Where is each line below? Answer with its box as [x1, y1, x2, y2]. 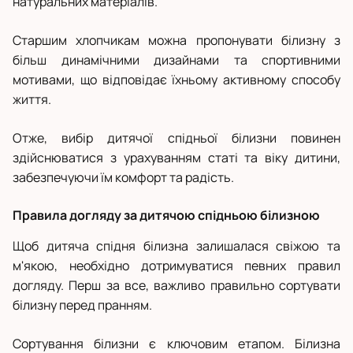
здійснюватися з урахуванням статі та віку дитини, [13, 149, 340, 167]
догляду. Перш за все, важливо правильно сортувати [13, 277, 340, 295]
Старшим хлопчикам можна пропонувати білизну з [13, 32, 340, 50]
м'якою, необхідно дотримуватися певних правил [13, 257, 340, 275]
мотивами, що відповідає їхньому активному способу [13, 71, 340, 89]
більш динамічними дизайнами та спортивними [13, 51, 340, 69]
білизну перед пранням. [13, 296, 152, 314]
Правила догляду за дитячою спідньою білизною [13, 206, 320, 225]
